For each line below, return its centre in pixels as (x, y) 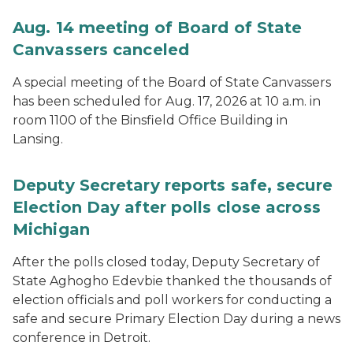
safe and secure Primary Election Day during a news (176, 319)
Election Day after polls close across (167, 207)
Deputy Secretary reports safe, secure (173, 185)
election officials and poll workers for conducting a (172, 300)
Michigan (51, 229)
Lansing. (38, 139)
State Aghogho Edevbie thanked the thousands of (172, 281)
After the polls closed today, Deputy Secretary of (166, 262)
